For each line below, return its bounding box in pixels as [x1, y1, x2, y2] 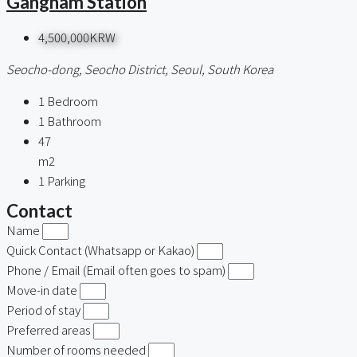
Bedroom [47, 92, 98, 110]
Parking [47, 172, 85, 190]
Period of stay [6, 301, 83, 319]
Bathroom [47, 112, 101, 130]
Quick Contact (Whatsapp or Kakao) [6, 241, 197, 259]
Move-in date [6, 281, 80, 299]
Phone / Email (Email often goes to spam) [6, 261, 228, 279]
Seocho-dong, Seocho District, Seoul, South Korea [6, 61, 273, 78]
